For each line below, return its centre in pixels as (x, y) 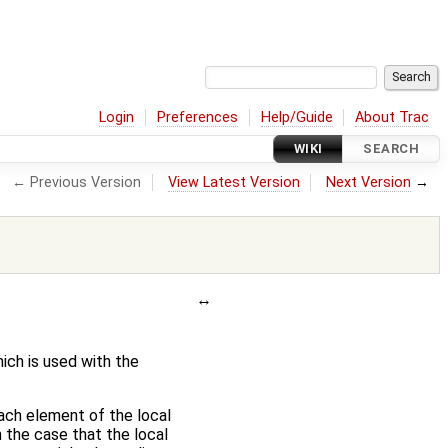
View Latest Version (233, 182)
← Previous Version (77, 182)
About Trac (392, 117)
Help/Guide (296, 117)
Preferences (198, 117)
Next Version (369, 182)
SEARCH (391, 149)
